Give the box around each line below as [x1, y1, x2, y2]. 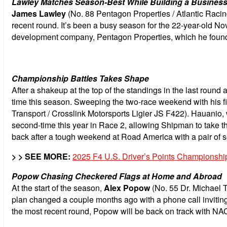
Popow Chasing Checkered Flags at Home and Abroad [12, 170, 222, 182]
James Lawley [12, 7, 66, 19]
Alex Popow [102, 181, 150, 194]
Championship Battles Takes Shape [12, 72, 149, 84]
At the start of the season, [12, 181, 102, 194]
